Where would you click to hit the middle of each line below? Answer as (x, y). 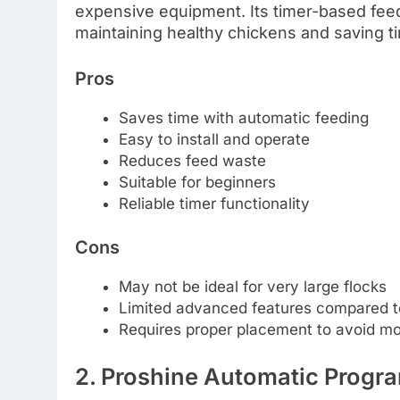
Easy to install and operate (214, 139)
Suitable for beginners (197, 182)
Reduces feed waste (192, 160)
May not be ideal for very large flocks (252, 286)
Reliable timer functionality (214, 203)
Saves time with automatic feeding (243, 117)
